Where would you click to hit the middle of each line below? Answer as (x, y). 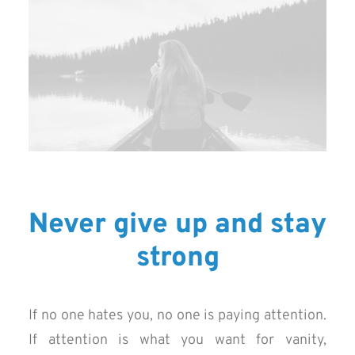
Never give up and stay (177, 225)
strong (177, 258)
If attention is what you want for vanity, (177, 340)
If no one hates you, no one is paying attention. (177, 316)
